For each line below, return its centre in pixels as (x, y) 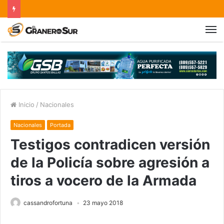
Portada (60, 125)
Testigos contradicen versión (110, 145)
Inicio (25, 105)
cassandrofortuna (48, 203)
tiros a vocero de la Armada (103, 181)
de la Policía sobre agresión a (110, 163)
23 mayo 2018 (103, 203)
